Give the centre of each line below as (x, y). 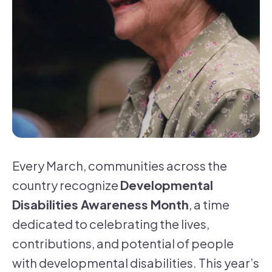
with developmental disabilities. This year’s (136, 263)
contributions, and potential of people (123, 243)
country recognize (66, 185)
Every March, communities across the (120, 166)
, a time (209, 205)
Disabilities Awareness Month (100, 205)
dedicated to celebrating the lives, (111, 224)
